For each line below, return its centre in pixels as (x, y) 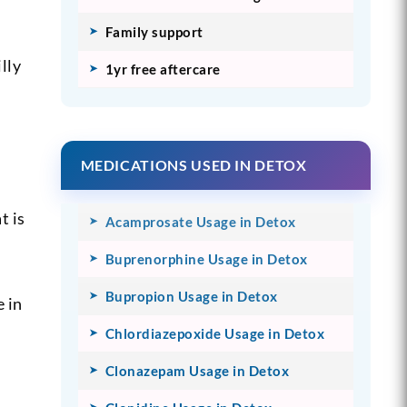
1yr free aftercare (163, 69)
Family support (154, 31)
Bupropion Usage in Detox (191, 296)
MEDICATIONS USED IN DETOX (194, 164)
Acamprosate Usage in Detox (200, 221)
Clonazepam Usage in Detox (197, 370)
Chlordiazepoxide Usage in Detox (215, 333)
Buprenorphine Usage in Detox (206, 258)
